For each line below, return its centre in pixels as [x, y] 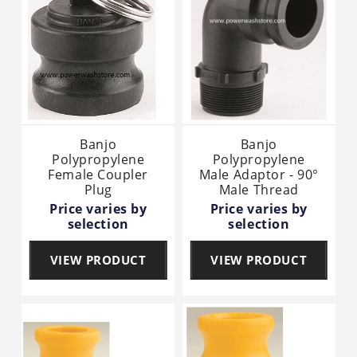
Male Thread [259, 189]
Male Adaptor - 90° [259, 174]
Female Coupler [98, 174]
